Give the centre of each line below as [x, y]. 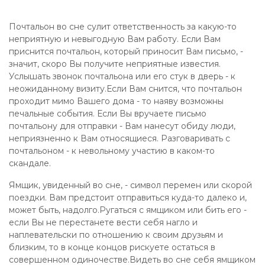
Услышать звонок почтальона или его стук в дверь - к [122, 76]
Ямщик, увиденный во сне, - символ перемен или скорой [130, 185]
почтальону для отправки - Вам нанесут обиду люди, [122, 126]
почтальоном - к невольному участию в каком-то [112, 151]
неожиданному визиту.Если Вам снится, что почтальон [125, 89]
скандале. [30, 163]
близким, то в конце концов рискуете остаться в [112, 247]
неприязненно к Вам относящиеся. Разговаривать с [119, 138]
